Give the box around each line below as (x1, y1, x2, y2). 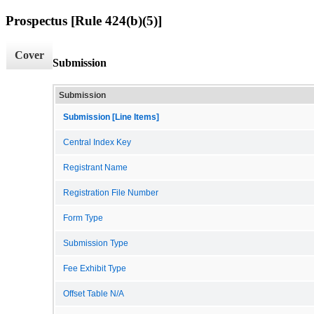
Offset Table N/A (63, 289, 124, 298)
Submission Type (63, 238, 128, 247)
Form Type (63, 213, 103, 222)
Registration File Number (63, 188, 158, 197)
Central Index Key (63, 137, 131, 146)
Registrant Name (63, 163, 128, 172)
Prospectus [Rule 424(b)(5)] (6, 13, 162, 28)
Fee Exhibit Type (63, 264, 126, 273)
